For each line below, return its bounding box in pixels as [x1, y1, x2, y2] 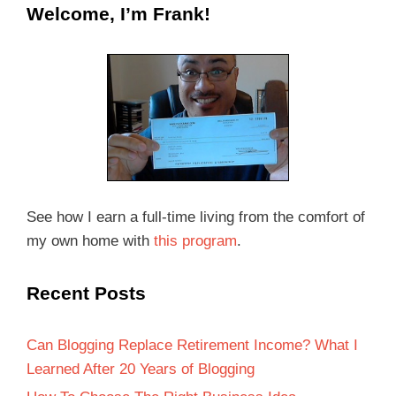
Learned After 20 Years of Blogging [27, 360, 255, 377]
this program [154, 232, 237, 249]
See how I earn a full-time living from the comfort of [27, 208, 365, 225]
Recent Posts [27, 282, 146, 303]
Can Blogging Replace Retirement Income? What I [27, 336, 358, 354]
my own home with [27, 232, 154, 249]
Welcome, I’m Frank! [27, 3, 210, 24]
